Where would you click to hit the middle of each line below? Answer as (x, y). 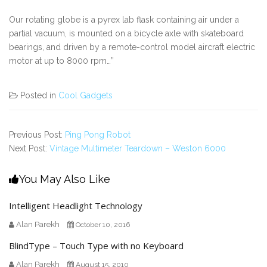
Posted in (39, 95)
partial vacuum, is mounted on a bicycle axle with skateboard (126, 33)
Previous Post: (37, 134)
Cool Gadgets (86, 95)
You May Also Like (65, 179)
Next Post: (29, 148)
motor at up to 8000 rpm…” (61, 60)
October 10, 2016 (103, 224)
